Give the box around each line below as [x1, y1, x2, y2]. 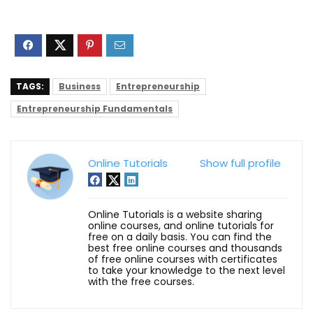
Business [59, 80, 101, 92]
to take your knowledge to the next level [88, 263, 285, 277]
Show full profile [200, 155, 281, 170]
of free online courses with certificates [88, 252, 277, 266]
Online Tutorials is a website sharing [88, 207, 262, 221]
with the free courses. [88, 274, 194, 289]
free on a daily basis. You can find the [88, 229, 272, 244]
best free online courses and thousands [88, 240, 282, 255]
